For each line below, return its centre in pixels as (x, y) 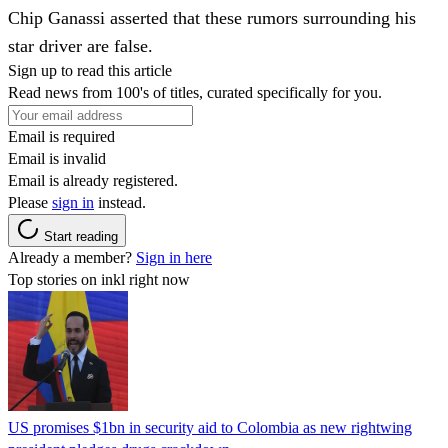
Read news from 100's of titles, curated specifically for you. (195, 93)
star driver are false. (80, 46)
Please (30, 203)
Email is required (61, 137)
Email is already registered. (93, 181)
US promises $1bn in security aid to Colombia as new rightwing (210, 428)
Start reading (81, 237)
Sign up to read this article (90, 71)
